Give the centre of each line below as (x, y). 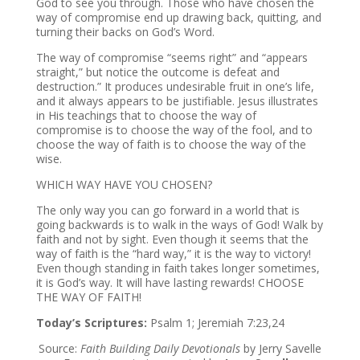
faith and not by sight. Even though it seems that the (172, 239)
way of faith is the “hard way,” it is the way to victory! (173, 254)
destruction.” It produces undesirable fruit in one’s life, (175, 86)
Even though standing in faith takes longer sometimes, (178, 268)
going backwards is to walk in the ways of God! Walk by (179, 225)
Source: (59, 348)
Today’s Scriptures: (91, 323)
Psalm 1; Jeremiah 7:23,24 (215, 323)
